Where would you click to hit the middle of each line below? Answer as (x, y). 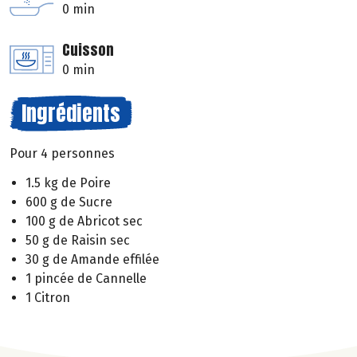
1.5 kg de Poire (68, 183)
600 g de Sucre (69, 202)
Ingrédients (71, 114)
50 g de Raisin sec (78, 241)
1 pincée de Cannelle (86, 279)
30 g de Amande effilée (92, 260)
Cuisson (88, 50)
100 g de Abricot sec (84, 222)
